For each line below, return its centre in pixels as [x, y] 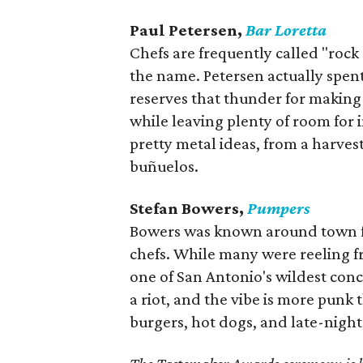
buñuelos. [164, 166]
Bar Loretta [286, 30]
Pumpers [279, 208]
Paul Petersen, [188, 30]
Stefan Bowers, [188, 208]
